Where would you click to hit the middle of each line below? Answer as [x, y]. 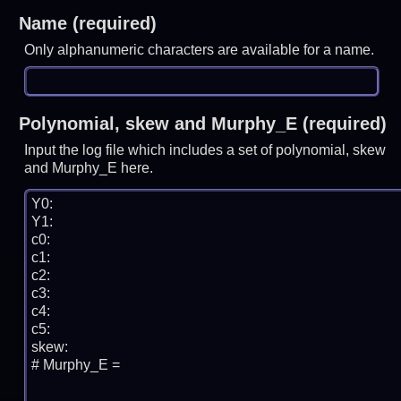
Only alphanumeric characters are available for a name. [200, 49]
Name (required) [87, 23]
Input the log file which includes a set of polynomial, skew [205, 149]
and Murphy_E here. [89, 167]
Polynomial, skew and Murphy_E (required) [202, 123]
